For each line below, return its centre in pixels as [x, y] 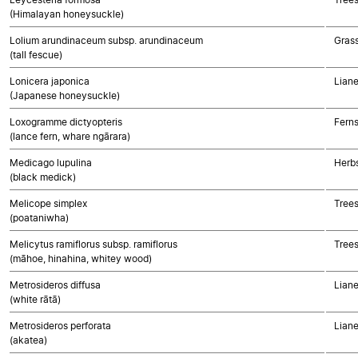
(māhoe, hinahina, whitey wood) [81, 259]
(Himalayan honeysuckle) [67, 14]
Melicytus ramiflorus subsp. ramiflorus [93, 244]
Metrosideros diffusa [55, 285]
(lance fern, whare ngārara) [70, 136]
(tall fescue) [36, 55]
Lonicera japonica [50, 81]
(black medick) [43, 177]
